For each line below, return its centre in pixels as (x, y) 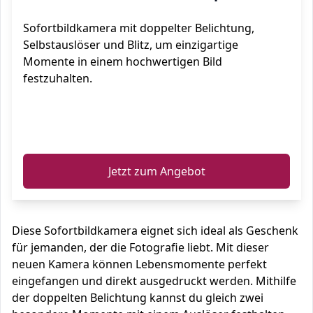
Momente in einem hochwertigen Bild (123, 61)
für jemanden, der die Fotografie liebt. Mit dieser (140, 247)
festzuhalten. (58, 78)
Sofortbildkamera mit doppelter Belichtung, (139, 28)
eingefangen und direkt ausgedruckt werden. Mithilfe (154, 281)
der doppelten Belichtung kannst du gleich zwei (138, 298)
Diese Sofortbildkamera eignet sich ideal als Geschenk (155, 231)
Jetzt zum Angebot (156, 171)
